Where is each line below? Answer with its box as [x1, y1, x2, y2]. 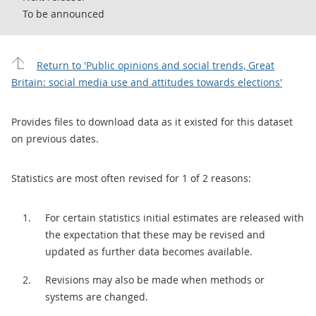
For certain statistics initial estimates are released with [45, 211, 304, 224]
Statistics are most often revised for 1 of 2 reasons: [11, 171, 251, 185]
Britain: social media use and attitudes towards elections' [11, 75, 282, 89]
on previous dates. [11, 132, 99, 145]
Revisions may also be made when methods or [45, 273, 265, 286]
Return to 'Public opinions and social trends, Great [37, 59, 274, 72]
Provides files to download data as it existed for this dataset [11, 115, 293, 128]
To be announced [23, 7, 104, 20]
